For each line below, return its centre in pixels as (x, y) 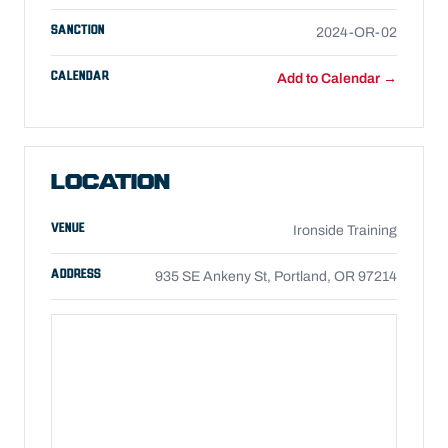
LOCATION (110, 183)
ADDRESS (76, 274)
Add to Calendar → (337, 78)
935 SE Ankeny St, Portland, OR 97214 (276, 276)
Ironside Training (345, 230)
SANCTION (78, 30)
